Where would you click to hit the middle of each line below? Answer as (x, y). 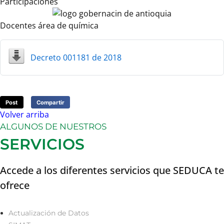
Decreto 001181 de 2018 (76, 57)
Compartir (50, 102)
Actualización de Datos (48, 213)
